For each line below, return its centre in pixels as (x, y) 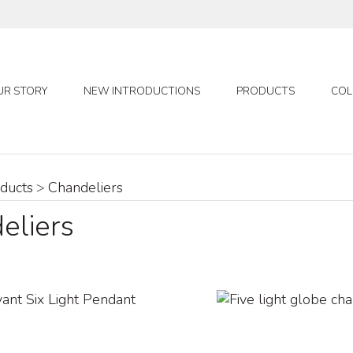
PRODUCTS (266, 91)
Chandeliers (86, 188)
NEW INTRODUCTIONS (142, 91)
